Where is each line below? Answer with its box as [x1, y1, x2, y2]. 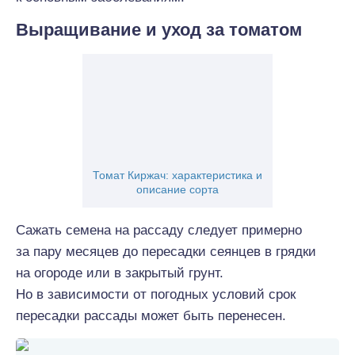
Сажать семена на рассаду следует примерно [16, 223, 302, 238]
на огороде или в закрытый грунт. [16, 265, 223, 281]
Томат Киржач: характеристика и [93, 169, 262, 181]
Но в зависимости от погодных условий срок [16, 287, 296, 302]
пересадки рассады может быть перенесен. [16, 308, 286, 323]
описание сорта [136, 183, 219, 196]
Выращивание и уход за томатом [16, 20, 302, 40]
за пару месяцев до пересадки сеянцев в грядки [16, 244, 316, 259]
